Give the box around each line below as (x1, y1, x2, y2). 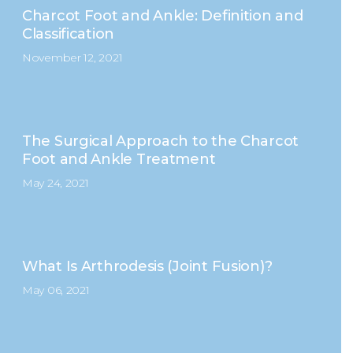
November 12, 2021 (21, 50, 123, 65)
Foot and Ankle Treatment (21, 150, 216, 168)
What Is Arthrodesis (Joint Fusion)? (21, 258, 273, 275)
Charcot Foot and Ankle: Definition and (21, 7, 303, 24)
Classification (21, 25, 115, 43)
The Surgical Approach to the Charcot (21, 132, 299, 150)
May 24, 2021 (21, 176, 89, 190)
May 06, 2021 (21, 283, 90, 297)
